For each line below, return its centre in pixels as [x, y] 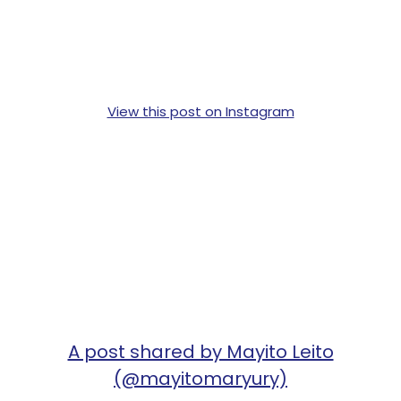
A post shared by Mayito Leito [200, 351]
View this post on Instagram [200, 111]
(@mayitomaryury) [200, 378]
